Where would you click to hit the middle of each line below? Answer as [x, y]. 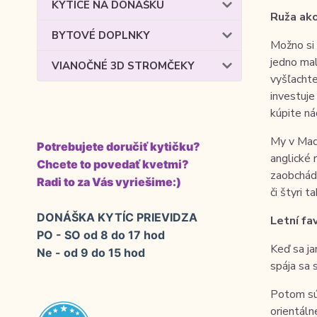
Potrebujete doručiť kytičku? [119, 146]
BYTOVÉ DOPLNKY [101, 35]
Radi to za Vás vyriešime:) [109, 182]
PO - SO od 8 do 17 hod [101, 235]
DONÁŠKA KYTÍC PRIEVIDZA [117, 217]
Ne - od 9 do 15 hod [91, 253]
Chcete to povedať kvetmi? [113, 164]
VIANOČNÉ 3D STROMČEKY [123, 66]
